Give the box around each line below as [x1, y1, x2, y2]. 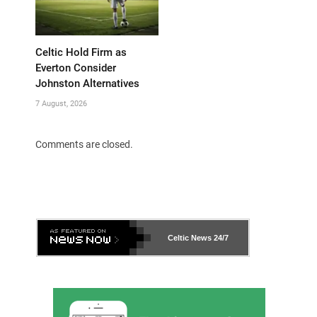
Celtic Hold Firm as [35, 46, 127, 59]
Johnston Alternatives [35, 77, 139, 91]
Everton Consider [35, 62, 116, 75]
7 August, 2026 [35, 99, 87, 109]
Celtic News [168, 234, 212, 243]
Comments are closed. [35, 139, 133, 151]
